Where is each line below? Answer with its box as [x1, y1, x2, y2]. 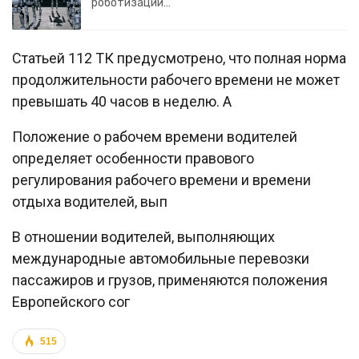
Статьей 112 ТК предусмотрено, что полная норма [12, 50, 346, 67]
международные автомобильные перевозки [12, 250, 309, 268]
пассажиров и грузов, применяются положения [12, 272, 328, 289]
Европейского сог [12, 293, 130, 311]
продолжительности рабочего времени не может [12, 71, 340, 89]
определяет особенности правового [12, 150, 254, 167]
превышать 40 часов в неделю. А [12, 93, 232, 111]
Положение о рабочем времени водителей [12, 128, 297, 146]
